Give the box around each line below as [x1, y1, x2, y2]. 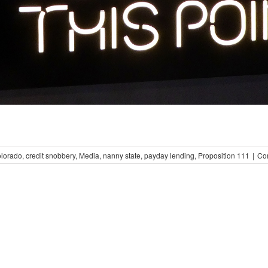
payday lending [144, 150, 194, 160]
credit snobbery [26, 150, 75, 160]
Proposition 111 [198, 150, 249, 160]
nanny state [103, 150, 141, 160]
